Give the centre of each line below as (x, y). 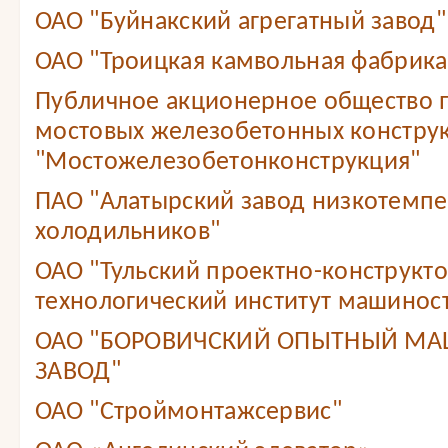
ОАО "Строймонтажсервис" (188, 412)
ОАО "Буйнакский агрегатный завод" (240, 22)
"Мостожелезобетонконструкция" (228, 162)
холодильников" (128, 232)
